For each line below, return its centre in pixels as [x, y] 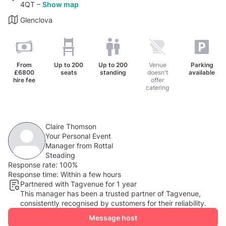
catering [157, 87]
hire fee [24, 80]
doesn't [157, 72]
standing [113, 72]
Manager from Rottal [79, 145]
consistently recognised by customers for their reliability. [113, 203]
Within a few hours [90, 174]
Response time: [33, 174]
